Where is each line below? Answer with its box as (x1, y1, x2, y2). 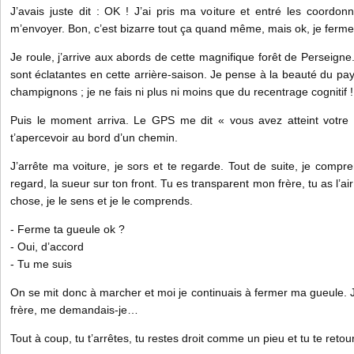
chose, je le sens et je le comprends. (10, 194, 196, 207)
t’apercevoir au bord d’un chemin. (10, 131, 181, 144)
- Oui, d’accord (10, 240, 84, 253)
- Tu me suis (10, 258, 72, 270)
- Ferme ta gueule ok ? (10, 223, 125, 235)
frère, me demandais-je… (10, 303, 138, 316)
